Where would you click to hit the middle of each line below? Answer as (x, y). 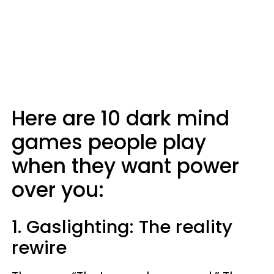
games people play (109, 142)
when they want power (125, 166)
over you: (58, 190)
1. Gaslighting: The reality (122, 227)
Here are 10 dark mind (120, 118)
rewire (39, 248)
